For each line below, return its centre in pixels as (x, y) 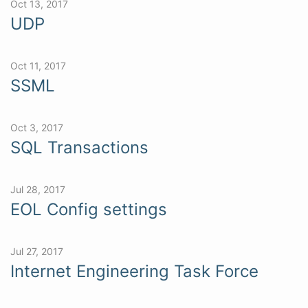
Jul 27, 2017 (37, 251)
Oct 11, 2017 (38, 65)
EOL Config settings (89, 209)
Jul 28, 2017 (38, 189)
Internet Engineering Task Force (134, 271)
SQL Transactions (79, 147)
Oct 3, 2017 (37, 127)
